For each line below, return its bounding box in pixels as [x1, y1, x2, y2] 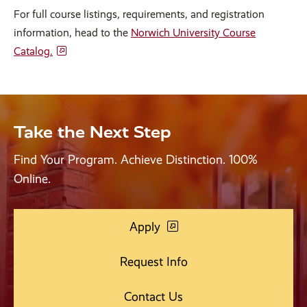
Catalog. [14, 44, 53, 58]
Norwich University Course [131, 25, 256, 39]
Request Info [119, 254, 188, 269]
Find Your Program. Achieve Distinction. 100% [14, 152, 258, 167]
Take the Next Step [14, 122, 171, 142]
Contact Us [124, 289, 183, 304]
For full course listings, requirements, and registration [14, 7, 265, 21]
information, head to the [14, 25, 131, 39]
